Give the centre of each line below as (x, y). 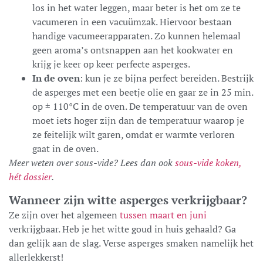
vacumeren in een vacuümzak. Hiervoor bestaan (132, 21)
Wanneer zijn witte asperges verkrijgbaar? (128, 200)
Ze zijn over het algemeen (64, 215)
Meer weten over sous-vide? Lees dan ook (92, 162)
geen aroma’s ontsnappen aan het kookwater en (133, 50)
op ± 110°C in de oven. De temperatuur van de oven (140, 106)
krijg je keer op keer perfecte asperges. (111, 64)
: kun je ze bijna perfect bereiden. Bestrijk (167, 78)
